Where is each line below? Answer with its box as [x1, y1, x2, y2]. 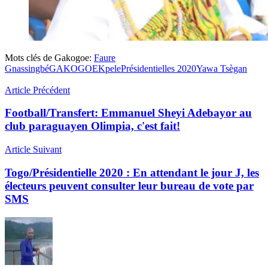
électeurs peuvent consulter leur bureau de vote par [5, 179, 254, 192]
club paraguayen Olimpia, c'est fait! [5, 120, 180, 133]
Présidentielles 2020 [121, 63, 196, 74]
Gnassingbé [5, 63, 49, 74]
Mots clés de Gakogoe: [5, 52, 92, 63]
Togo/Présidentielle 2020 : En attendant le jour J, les [5, 166, 259, 179]
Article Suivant [5, 144, 62, 155]
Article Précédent [5, 84, 70, 95]
